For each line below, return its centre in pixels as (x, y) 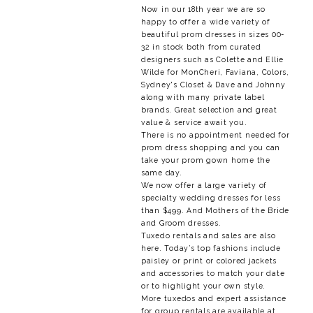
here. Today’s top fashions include (211, 248)
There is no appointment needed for (216, 135)
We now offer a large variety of (204, 185)
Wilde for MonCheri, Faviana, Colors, (215, 72)
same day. (162, 173)
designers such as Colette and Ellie (213, 60)
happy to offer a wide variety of (206, 22)
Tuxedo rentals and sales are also (209, 236)
